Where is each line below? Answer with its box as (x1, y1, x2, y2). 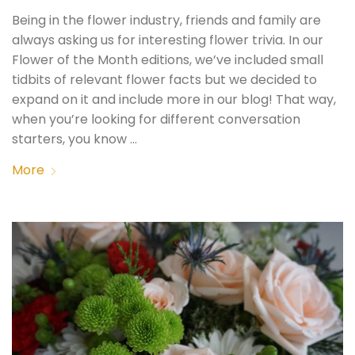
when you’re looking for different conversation (12, 110, 301, 128)
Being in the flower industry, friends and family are (12, 11, 322, 29)
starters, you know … (12, 130, 138, 148)
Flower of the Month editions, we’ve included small (12, 51, 324, 69)
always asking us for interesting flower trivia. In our (12, 31, 324, 49)
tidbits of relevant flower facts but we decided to (12, 71, 318, 89)
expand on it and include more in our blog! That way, (12, 90, 337, 109)
